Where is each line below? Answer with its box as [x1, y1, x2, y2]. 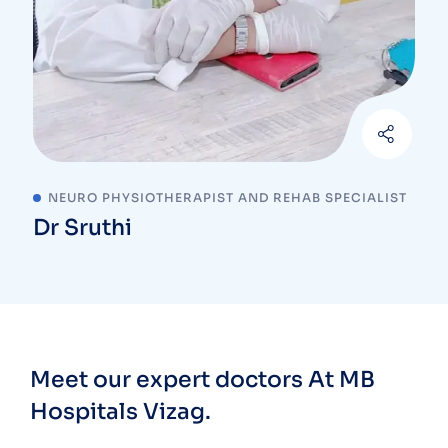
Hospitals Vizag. [30, 397, 211, 425]
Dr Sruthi [33, 213, 132, 241]
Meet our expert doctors [30, 365, 308, 393]
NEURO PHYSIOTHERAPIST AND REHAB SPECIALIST [48, 189, 407, 205]
